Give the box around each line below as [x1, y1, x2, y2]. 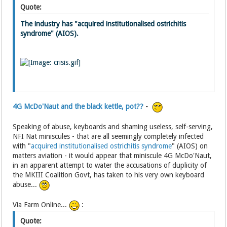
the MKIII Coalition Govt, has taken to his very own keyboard [13, 171, 205, 179]
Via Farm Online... [13, 201, 69, 209]
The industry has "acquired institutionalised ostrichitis [20, 20, 186, 28]
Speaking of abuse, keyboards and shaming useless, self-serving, [13, 123, 213, 131]
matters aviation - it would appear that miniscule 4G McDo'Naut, [13, 152, 212, 160]
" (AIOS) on [172, 142, 208, 150]
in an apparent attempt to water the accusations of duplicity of [13, 161, 207, 169]
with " [13, 142, 31, 150]
